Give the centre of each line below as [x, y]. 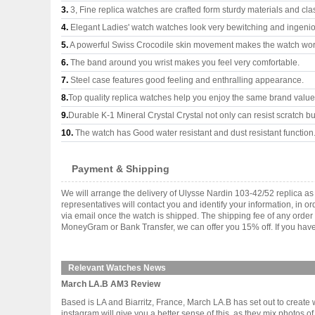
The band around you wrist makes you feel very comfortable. [184, 63]
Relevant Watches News [117, 268]
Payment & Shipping [121, 169]
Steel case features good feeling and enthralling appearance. [186, 80]
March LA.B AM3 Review [111, 284]
